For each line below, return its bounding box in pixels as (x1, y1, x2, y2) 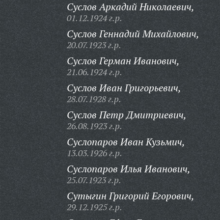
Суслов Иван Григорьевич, (66, 81, 181, 94)
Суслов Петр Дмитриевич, (66, 108, 187, 121)
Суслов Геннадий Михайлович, (66, 27, 199, 40)
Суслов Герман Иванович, (66, 54, 180, 67)
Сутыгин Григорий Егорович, (66, 189, 194, 202)
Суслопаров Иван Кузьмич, (66, 135, 185, 148)
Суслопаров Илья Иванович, (66, 162, 191, 175)
